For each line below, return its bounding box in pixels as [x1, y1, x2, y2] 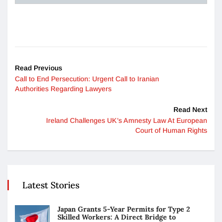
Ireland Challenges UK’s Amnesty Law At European [46, 116, 207, 124]
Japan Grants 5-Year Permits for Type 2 [57, 204, 190, 214]
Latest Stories [22, 179, 79, 191]
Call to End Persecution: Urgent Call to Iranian [15, 74, 159, 83]
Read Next [173, 105, 207, 113]
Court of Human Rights [135, 126, 207, 134]
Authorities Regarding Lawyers [15, 84, 111, 93]
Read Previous [15, 63, 62, 72]
